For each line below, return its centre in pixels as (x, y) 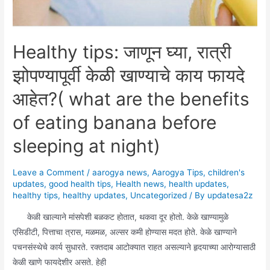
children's (227, 173)
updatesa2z (230, 196)
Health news (140, 184)
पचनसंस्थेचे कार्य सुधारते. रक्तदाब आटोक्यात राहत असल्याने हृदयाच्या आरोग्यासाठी (134, 247)
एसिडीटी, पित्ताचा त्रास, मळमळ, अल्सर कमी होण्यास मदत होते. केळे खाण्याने (125, 232)
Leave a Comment (49, 173)
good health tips (80, 184)
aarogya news (120, 173)
